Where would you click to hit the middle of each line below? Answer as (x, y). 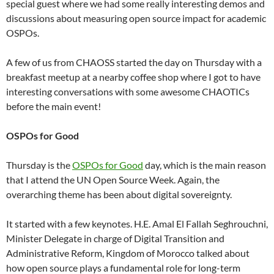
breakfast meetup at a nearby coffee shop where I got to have (133, 76)
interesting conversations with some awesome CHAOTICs (128, 91)
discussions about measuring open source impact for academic (136, 18)
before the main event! (54, 106)
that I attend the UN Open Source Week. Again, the (113, 179)
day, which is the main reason (205, 165)
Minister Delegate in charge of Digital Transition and (115, 238)
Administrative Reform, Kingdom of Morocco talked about (128, 253)
